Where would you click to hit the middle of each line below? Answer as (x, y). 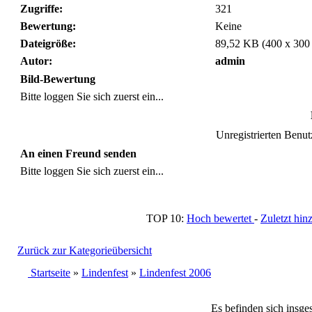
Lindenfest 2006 (175, 273)
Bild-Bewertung (58, 79)
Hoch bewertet (220, 219)
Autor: (36, 61)
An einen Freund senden (78, 154)
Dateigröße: (48, 44)
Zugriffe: (41, 9)
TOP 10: (166, 219)
